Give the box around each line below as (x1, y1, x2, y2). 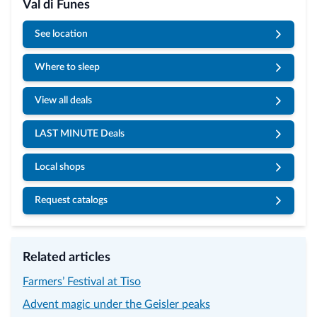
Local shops (35, 162, 85, 172)
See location (35, 29, 88, 39)
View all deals (35, 96, 92, 105)
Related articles (23, 251, 110, 264)
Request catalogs (35, 195, 108, 205)
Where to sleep (35, 62, 100, 72)
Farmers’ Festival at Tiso (23, 276, 141, 287)
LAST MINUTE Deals (35, 129, 125, 139)
